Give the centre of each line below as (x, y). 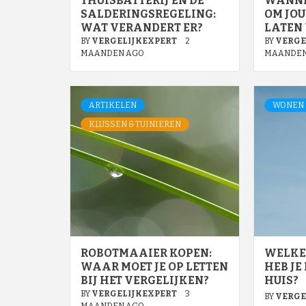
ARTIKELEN (113, 106)
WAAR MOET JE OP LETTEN (154, 267)
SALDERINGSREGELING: (148, 14)
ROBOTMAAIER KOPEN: (146, 253)
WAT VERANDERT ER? (142, 28)
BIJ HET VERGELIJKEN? (145, 281)
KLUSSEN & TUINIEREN (135, 125)
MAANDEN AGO (112, 54)
